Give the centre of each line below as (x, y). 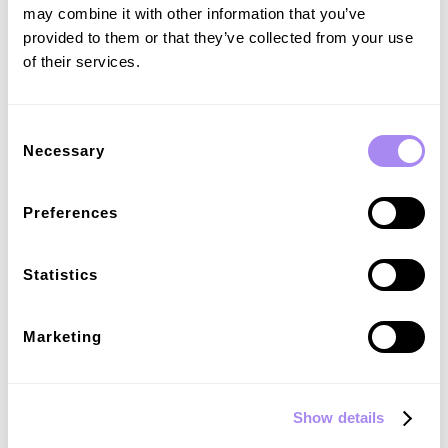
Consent (35, 130)
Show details (339, 417)
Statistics (60, 274)
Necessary (64, 150)
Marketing (62, 336)
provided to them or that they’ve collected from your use (218, 37)
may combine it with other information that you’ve (194, 13)
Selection (37, 154)
